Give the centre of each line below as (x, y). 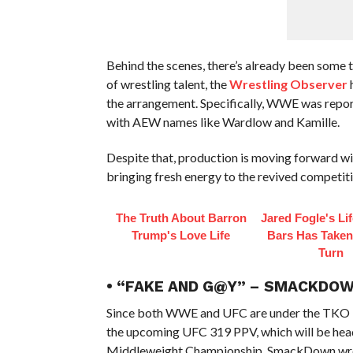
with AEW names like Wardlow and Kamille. (223, 121)
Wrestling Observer (288, 84)
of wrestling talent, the (167, 84)
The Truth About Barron (181, 217)
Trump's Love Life (181, 235)
